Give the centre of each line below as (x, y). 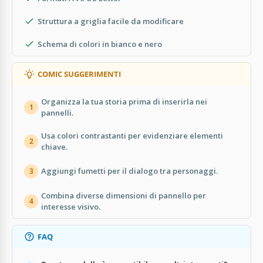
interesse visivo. (71, 206)
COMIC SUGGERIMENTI (79, 74)
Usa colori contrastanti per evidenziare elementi (132, 135)
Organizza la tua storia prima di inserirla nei (124, 101)
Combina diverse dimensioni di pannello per (124, 195)
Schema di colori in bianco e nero (100, 44)
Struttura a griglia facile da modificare (111, 21)
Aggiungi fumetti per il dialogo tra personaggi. (129, 171)
